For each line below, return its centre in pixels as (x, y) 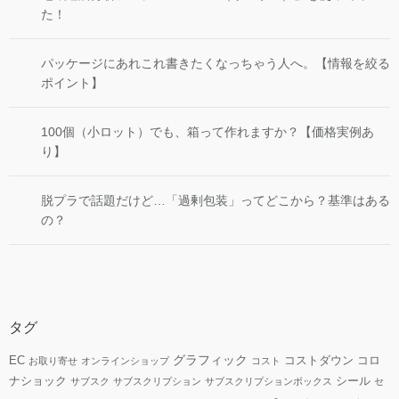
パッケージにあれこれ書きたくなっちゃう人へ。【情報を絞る (216, 63)
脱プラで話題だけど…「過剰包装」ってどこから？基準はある (216, 200)
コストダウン (319, 360)
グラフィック (210, 359)
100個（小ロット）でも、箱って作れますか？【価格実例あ (208, 131)
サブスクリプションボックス (269, 381)
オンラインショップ (125, 360)
